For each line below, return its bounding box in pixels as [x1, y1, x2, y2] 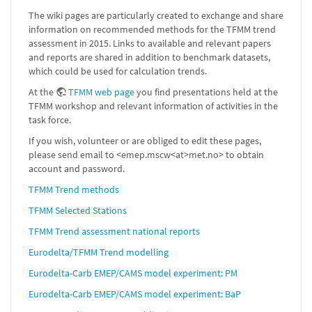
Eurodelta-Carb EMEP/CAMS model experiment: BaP [29, 288, 241, 300]
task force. [29, 114, 71, 126]
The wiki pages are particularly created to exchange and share [29, 9, 283, 22]
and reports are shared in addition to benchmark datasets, [29, 51, 270, 63]
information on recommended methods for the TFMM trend [29, 23, 276, 36]
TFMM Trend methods [29, 183, 119, 196]
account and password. [29, 162, 125, 175]
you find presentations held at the [134, 86, 278, 98]
